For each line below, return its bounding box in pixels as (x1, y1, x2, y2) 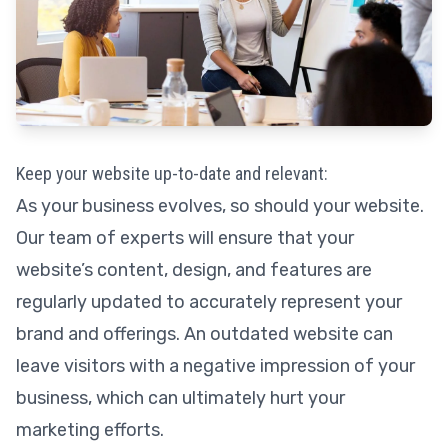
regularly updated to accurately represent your (16, 291, 402, 313)
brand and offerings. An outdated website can (16, 323, 393, 345)
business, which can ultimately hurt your (16, 387, 345, 409)
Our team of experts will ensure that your (16, 227, 354, 249)
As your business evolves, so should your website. (16, 195, 424, 217)
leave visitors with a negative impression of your (16, 355, 415, 377)
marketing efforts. (16, 419, 164, 441)
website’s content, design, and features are (16, 259, 372, 281)
